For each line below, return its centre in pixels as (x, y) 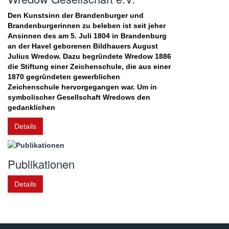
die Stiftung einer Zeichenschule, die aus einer (89, 67)
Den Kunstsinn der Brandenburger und (76, 16)
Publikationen (41, 164)
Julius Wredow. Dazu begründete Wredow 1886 (89, 56)
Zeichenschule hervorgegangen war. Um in (82, 87)
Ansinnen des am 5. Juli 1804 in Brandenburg (87, 36)
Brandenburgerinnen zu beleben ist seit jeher (87, 26)
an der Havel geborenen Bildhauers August (83, 46)
